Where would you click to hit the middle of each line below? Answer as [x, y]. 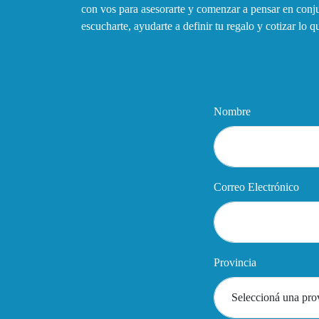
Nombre [232, 111]
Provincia [235, 262]
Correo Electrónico [256, 187]
